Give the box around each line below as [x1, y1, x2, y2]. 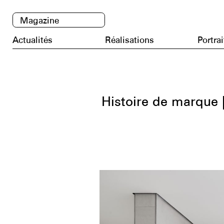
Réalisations [104, 34, 154, 45]
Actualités [12, 34, 52, 45]
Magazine [19, 14, 59, 26]
